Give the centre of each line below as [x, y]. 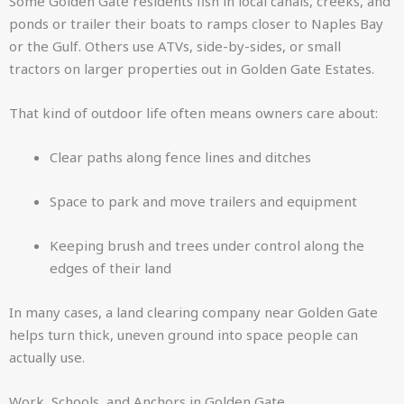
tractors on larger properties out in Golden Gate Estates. [192, 69]
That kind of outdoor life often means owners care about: [193, 113]
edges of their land [110, 268]
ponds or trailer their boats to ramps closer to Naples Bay [196, 23]
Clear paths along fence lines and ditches [180, 157]
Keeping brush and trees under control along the [207, 245]
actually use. [47, 357]
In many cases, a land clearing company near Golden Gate [193, 312]
